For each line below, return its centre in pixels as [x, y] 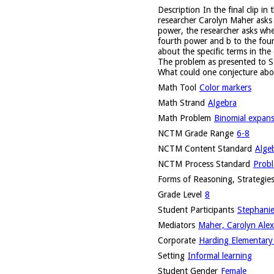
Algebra [222, 102]
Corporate [177, 240]
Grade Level [180, 194]
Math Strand [181, 102]
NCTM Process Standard [204, 164]
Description [179, 9]
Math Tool [177, 87]
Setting [171, 255]
